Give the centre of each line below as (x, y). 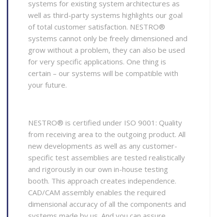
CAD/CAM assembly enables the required (97, 192)
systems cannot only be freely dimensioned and (108, 38)
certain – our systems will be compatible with (103, 73)
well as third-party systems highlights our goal (106, 15)
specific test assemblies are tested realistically (107, 157)
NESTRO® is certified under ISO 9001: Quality (105, 122)
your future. (48, 85)
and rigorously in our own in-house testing (98, 169)
